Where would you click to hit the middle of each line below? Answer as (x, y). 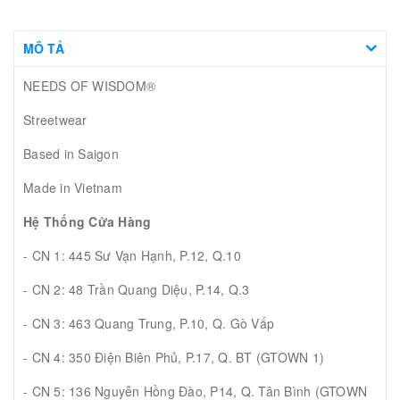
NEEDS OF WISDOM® (89, 86)
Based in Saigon (71, 154)
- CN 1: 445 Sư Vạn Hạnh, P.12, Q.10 (134, 255)
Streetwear (55, 120)
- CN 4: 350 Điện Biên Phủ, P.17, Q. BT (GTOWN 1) (174, 357)
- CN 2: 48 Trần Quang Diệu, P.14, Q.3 (137, 289)
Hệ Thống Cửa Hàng (87, 221)
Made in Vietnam (73, 187)
